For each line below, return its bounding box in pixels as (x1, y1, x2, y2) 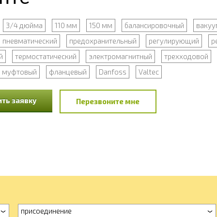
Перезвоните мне (76, 97, 139, 106)
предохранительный (69, 36, 137, 45)
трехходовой (164, 52, 208, 61)
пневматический (2, 36, 57, 45)
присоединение (20, 206, 72, 215)
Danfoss (98, 67, 126, 76)
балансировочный (124, 21, 184, 30)
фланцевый (48, 67, 87, 76)
